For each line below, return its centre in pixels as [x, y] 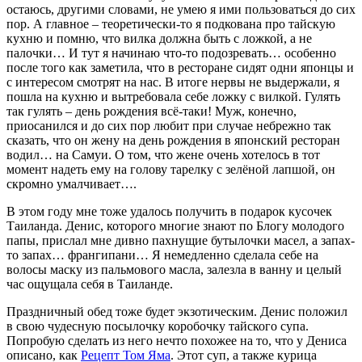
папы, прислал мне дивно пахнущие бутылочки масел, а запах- [181, 240]
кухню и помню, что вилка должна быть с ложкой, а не [159, 38]
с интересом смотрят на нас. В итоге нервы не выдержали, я [173, 82]
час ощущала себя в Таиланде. [90, 284]
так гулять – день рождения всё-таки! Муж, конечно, [152, 111]
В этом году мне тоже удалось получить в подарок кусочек [169, 211]
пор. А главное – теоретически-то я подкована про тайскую [171, 23]
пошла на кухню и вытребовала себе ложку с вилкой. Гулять [173, 96]
